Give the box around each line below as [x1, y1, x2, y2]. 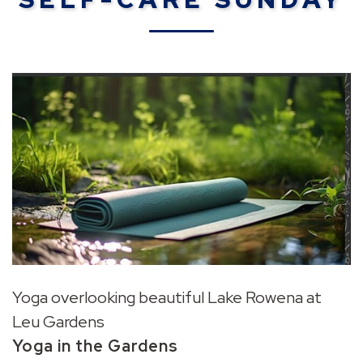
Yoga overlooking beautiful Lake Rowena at [12, 286, 322, 308]
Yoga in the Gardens [12, 335, 179, 357]
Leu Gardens [12, 310, 105, 332]
